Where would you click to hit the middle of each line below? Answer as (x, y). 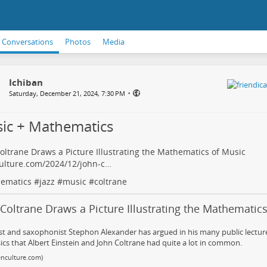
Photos (78, 42)
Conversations (27, 42)
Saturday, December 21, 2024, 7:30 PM (67, 93)
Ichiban (26, 82)
